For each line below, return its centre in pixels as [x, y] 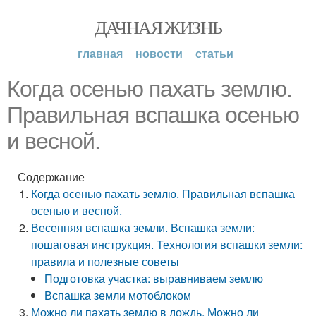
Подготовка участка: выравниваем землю [154, 278]
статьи [214, 53]
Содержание [51, 177]
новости [159, 53]
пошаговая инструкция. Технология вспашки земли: [167, 244]
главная [100, 53]
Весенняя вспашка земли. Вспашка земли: [143, 227]
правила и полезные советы [105, 261]
